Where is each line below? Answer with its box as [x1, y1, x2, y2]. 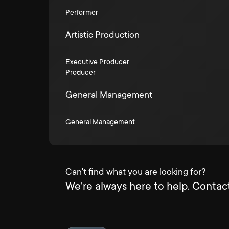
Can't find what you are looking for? [65, 167, 206, 177]
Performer [65, 8, 98, 16]
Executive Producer [65, 58, 129, 66]
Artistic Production [65, 30, 140, 40]
